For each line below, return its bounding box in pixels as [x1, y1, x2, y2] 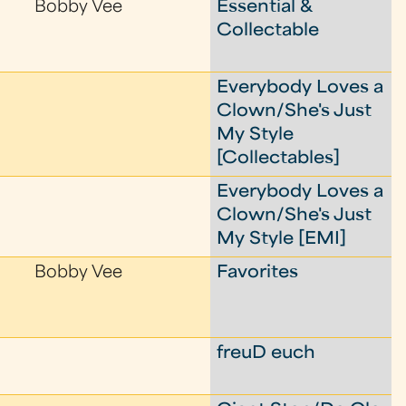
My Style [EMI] [217, 232, 347, 247]
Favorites [217, 266, 299, 281]
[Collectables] [217, 151, 341, 167]
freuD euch [217, 346, 316, 362]
